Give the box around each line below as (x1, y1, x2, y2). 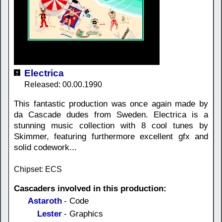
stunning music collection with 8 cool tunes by (14, 121, 208, 131)
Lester (37, 209, 62, 219)
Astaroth (28, 196, 62, 206)
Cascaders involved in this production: (14, 184, 166, 194)
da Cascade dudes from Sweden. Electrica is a (14, 110, 208, 120)
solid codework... (14, 143, 77, 153)
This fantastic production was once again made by (14, 99, 208, 109)
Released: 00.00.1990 (24, 80, 102, 89)
